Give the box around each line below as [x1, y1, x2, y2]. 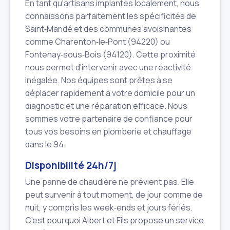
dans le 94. [25, 138, 66, 150]
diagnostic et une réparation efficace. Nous [25, 100, 187, 111]
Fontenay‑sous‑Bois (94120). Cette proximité [25, 48, 196, 60]
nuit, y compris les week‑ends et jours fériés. [25, 202, 193, 214]
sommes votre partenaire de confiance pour [25, 112, 193, 124]
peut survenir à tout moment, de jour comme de [25, 189, 203, 201]
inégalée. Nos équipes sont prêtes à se [25, 74, 172, 86]
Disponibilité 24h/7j [25, 158, 117, 172]
